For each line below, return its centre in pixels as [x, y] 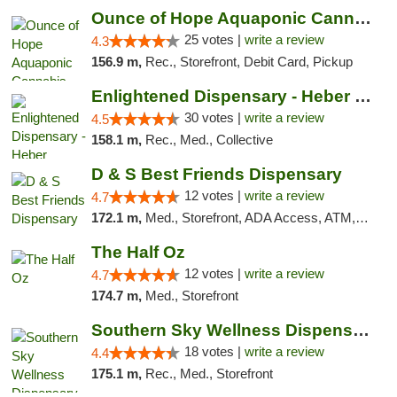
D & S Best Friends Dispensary [216, 174]
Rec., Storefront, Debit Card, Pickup [249, 62]
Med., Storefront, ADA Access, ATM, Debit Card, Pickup [250, 218]
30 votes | [214, 117]
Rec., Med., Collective [209, 140]
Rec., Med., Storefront [209, 374]
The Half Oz [138, 252]
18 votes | [214, 351]
